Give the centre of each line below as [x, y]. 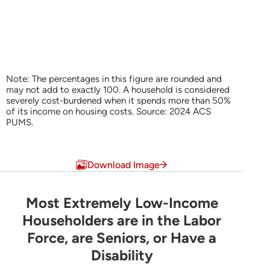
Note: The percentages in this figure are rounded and [114, 79]
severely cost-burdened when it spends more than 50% [118, 101]
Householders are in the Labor [122, 220]
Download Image [124, 165]
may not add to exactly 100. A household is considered [118, 90]
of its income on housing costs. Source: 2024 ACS [108, 112]
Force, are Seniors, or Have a [122, 237]
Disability [122, 255]
